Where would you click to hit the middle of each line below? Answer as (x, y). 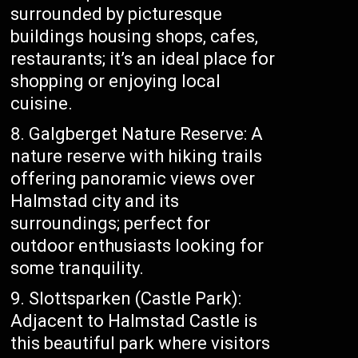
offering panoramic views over (133, 179)
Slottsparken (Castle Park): (135, 299)
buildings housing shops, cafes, (135, 37)
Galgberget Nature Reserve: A (146, 134)
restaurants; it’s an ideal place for (143, 59)
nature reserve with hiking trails (137, 157)
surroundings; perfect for (111, 224)
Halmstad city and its (95, 201)
